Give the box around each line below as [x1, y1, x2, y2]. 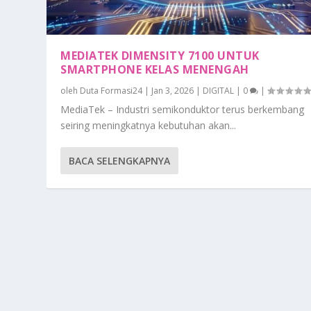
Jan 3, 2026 [151, 85, 194, 97]
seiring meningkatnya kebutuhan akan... [60, 119, 237, 133]
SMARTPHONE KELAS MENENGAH [60, 62, 249, 78]
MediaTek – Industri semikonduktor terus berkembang [60, 103, 305, 117]
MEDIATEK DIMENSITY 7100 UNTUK [60, 48, 260, 64]
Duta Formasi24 [80, 85, 143, 97]
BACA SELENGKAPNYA [69, 154, 171, 168]
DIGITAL [203, 85, 235, 97]
